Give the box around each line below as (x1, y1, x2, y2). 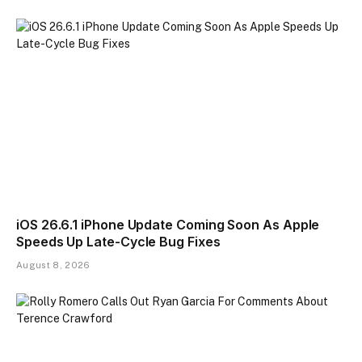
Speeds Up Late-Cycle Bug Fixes (16, 234, 221, 250)
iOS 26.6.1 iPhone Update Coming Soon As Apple (16, 217, 320, 234)
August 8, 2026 (16, 260, 90, 271)
